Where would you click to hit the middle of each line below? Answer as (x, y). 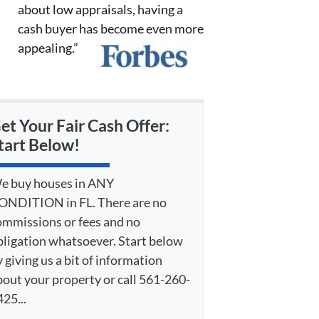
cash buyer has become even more (110, 29)
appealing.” (48, 48)
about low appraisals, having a (100, 10)
